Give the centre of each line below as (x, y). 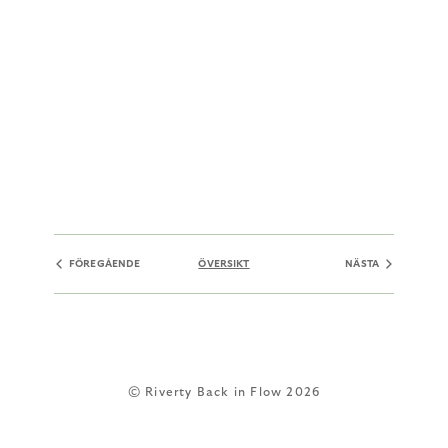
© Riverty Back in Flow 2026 (224, 392)
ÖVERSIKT (224, 264)
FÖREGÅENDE (105, 264)
